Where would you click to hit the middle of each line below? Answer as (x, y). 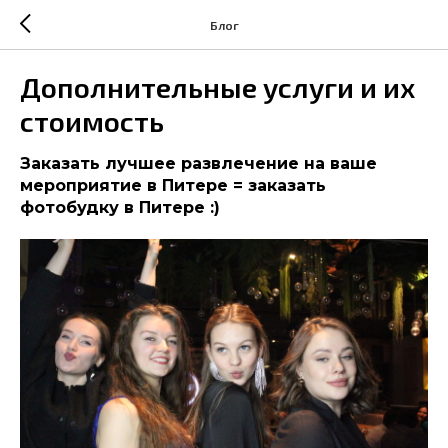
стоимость (92, 121)
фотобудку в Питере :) (120, 207)
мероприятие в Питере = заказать (173, 185)
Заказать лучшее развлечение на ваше (198, 163)
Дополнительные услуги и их (217, 87)
